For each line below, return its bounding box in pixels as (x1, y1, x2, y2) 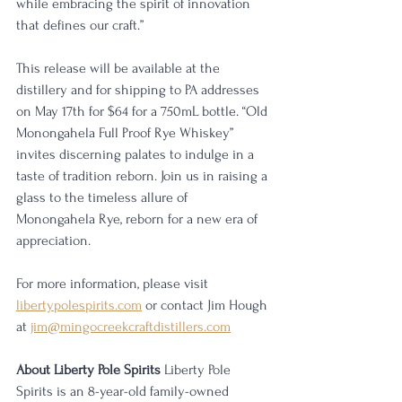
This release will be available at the (16, 60, 223, 76)
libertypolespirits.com (16, 297, 142, 313)
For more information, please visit (16, 275, 212, 292)
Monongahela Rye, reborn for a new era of (16, 211, 261, 227)
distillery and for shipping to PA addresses (16, 82, 263, 98)
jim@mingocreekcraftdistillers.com (31, 319, 231, 335)
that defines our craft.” (16, 17, 144, 33)
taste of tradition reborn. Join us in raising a (16, 168, 271, 184)
